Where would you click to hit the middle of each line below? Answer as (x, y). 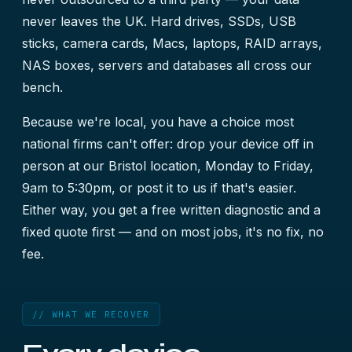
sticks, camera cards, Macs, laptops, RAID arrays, (172, 43)
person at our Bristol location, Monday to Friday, (168, 166)
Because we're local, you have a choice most (158, 122)
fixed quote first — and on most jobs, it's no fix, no (173, 232)
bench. (42, 87)
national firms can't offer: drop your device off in (168, 144)
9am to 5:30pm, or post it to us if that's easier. (159, 188)
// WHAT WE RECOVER (91, 314)
